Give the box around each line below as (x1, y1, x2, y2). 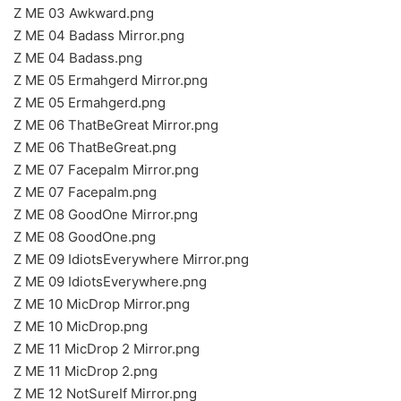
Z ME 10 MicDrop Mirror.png (13, 295, 190, 312)
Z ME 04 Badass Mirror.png (13, 27, 184, 44)
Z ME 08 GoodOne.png (13, 228, 156, 245)
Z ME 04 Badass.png (13, 49, 142, 66)
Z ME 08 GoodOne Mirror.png (13, 206, 198, 223)
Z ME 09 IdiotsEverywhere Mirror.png (13, 251, 249, 268)
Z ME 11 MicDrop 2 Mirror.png (13, 340, 200, 357)
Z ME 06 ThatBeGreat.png (13, 139, 176, 156)
